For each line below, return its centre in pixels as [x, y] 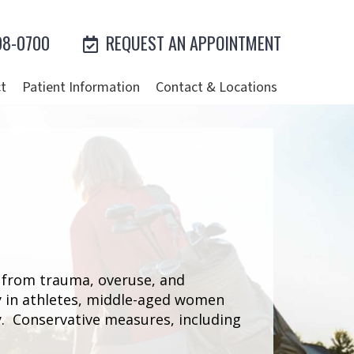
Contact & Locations [217, 88]
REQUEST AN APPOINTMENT [192, 43]
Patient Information [81, 88]
